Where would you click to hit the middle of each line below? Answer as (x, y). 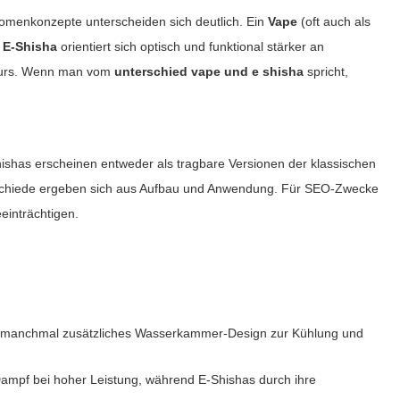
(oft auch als (334, 21)
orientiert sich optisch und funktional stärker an (191, 46)
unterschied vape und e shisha (209, 71)
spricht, (326, 71)
